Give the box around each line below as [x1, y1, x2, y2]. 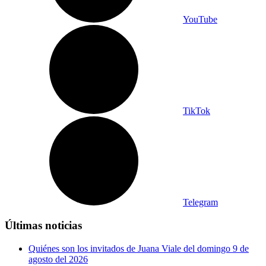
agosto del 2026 [28, 254, 88, 264]
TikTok [183, 106, 210, 116]
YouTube [183, 14, 217, 25]
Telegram [183, 197, 218, 208]
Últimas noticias [5, 219, 82, 232]
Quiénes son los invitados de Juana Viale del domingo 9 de [28, 243, 249, 254]
